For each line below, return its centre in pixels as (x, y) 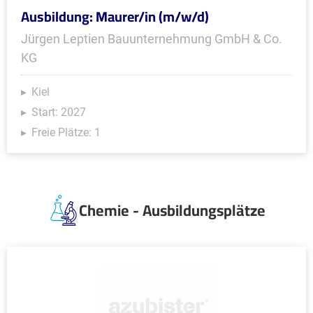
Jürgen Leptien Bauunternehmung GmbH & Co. (152, 39)
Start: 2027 (59, 112)
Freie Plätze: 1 (66, 132)
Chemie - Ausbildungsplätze (172, 210)
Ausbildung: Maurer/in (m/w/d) (115, 16)
